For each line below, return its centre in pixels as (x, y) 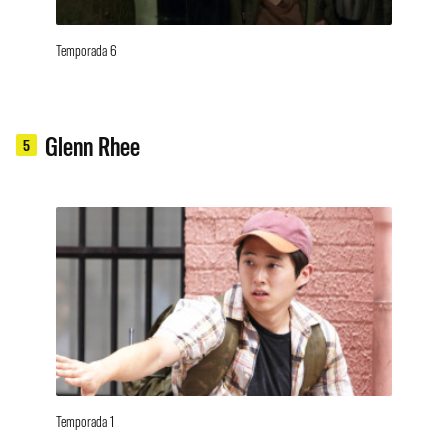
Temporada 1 (85, 421)
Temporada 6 (86, 49)
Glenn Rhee (93, 144)
